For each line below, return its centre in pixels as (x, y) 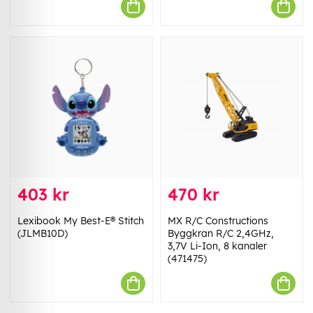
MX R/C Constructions (218, 221)
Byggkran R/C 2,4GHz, (221, 234)
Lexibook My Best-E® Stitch (81, 221)
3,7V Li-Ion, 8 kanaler (217, 246)
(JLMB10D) (43, 234)
